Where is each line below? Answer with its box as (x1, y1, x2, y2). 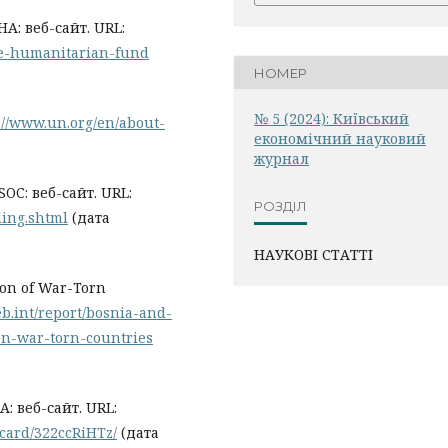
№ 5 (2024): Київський (254, 109, 409, 129)
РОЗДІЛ (254, 197, 307, 214)
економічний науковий (254, 129, 426, 149)
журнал (254, 149, 309, 169)
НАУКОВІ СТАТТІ (254, 245, 373, 265)
